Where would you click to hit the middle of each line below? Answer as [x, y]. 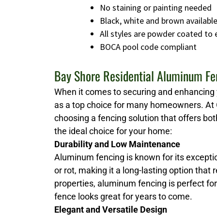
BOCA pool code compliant [148, 47]
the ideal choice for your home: [113, 131]
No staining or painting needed [156, 8]
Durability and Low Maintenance [117, 144]
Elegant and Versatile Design [111, 210]
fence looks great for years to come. [123, 197]
